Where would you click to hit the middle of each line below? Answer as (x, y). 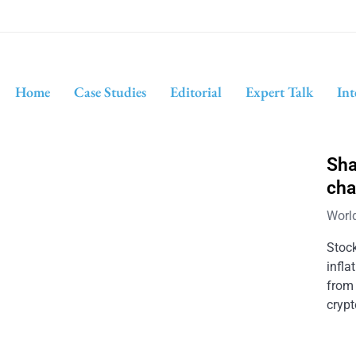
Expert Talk (279, 91)
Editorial (195, 91)
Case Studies (110, 91)
